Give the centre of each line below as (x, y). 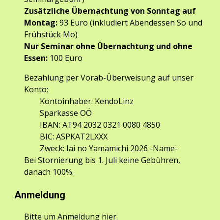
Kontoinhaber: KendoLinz (87, 101)
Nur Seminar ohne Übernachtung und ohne (109, 46)
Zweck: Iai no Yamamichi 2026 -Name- (109, 148)
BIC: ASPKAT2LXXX (74, 137)
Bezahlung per (53, 78)
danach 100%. (49, 172)
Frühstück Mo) (51, 34)
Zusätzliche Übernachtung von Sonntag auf (110, 11)
